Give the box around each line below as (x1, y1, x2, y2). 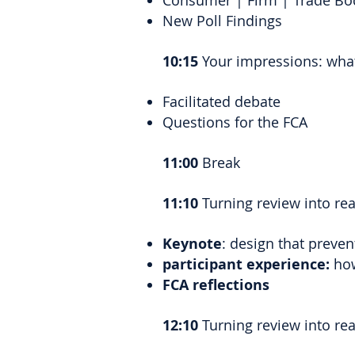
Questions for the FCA (162, 113, 307, 132)
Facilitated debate (162, 92, 284, 111)
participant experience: (162, 254, 330, 274)
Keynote (162, 234, 222, 254)
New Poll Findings (162, 11, 282, 30)
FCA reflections (162, 275, 269, 295)
